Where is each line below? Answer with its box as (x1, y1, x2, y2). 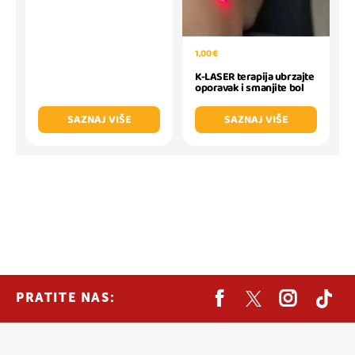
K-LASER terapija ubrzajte (195, 68, 315, 86)
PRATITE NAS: (16, 292, 116, 305)
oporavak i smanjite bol (195, 79, 304, 97)
